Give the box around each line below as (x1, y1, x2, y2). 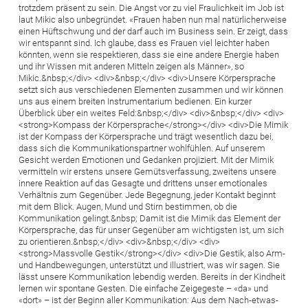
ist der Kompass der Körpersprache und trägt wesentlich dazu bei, (19, 131, 273, 142)
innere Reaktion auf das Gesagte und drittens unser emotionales (19, 177, 267, 188)
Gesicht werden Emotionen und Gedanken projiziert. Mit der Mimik (19, 154, 274, 165)
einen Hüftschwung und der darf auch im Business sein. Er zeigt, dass (19, 25, 288, 36)
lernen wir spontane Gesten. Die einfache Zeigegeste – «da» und (19, 283, 268, 294)
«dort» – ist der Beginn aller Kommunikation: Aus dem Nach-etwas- (19, 294, 278, 305)
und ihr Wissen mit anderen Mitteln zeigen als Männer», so (19, 60, 244, 71)
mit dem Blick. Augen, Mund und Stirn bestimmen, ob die (19, 201, 237, 212)
